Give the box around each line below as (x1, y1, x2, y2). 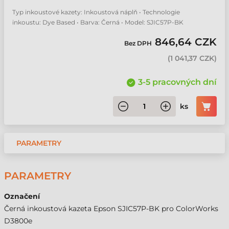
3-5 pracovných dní (138, 77, 217, 87)
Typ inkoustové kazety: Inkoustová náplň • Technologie (12, 8, 180, 16)
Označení (4, 192, 40, 201)
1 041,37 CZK (170, 54, 214, 63)
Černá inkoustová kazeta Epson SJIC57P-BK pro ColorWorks (4, 204, 218, 213)
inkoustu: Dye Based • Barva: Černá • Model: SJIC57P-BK (12, 18, 184, 26)
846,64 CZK (155, 36, 217, 48)
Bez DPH (124, 39, 155, 47)
